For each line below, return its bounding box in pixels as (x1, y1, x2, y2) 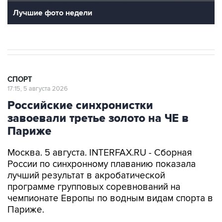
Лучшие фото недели (13, 8, 92, 18)
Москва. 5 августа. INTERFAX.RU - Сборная (7, 147, 192, 159)
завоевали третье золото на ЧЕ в (7, 111, 189, 126)
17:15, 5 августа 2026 (7, 85, 68, 93)
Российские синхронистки (7, 99, 153, 113)
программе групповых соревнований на (7, 181, 180, 193)
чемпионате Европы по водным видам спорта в (7, 193, 213, 205)
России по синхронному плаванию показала (7, 159, 196, 170)
